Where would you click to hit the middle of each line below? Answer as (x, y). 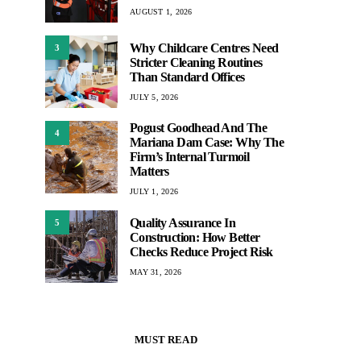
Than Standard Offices (187, 77)
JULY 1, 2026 (154, 191)
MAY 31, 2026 (156, 272)
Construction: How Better (195, 237)
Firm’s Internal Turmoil (190, 157)
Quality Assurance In (183, 222)
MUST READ (166, 340)
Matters (149, 171)
